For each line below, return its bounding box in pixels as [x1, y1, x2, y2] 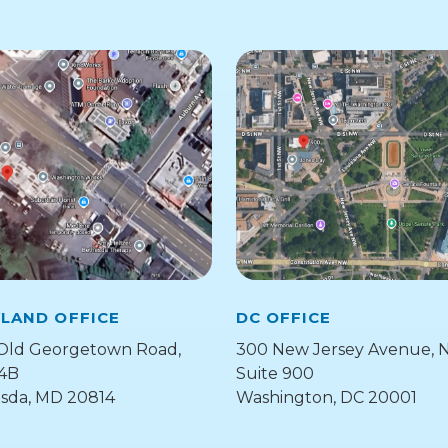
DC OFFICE [236, 302, 332, 328]
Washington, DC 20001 [236, 387, 417, 407]
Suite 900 [236, 363, 314, 383]
